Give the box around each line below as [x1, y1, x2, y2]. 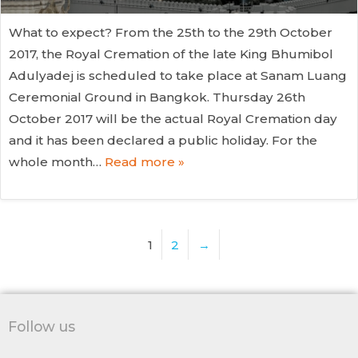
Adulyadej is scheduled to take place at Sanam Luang [9, 67, 347, 83]
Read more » [105, 153, 185, 169]
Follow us [8, 317, 75, 335]
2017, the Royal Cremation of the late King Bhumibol [9, 46, 333, 62]
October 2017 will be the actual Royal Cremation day [9, 110, 337, 126]
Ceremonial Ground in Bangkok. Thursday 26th [9, 89, 305, 105]
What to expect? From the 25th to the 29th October [9, 24, 332, 40]
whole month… [9, 153, 105, 169]
